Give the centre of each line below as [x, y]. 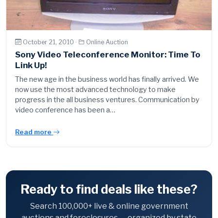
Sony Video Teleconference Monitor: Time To [108, 55]
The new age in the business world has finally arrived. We [107, 80]
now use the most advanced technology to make [96, 90]
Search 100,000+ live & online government [109, 206]
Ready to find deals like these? [109, 190]
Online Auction [107, 42]
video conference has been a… [65, 110]
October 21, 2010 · [51, 42]
